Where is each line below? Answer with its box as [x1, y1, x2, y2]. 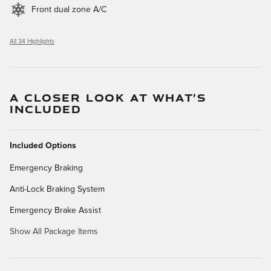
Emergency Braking [10, 163, 83, 172]
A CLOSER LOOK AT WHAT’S [10, 90, 207, 105]
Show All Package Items [10, 227, 98, 236]
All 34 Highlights [10, 38, 54, 45]
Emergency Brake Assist [10, 206, 101, 215]
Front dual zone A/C [31, 5, 106, 14]
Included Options [10, 141, 76, 150]
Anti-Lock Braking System [10, 184, 105, 194]
